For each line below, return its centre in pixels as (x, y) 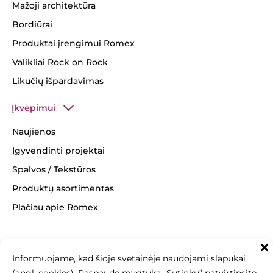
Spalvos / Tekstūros (54, 170)
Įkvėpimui (34, 108)
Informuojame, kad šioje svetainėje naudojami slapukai (129, 258)
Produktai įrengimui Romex (73, 44)
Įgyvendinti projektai (58, 151)
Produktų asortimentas (63, 189)
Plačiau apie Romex (55, 207)
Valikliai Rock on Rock (60, 62)
